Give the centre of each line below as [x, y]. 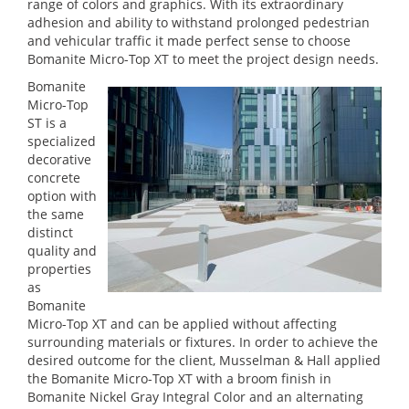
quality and [62, 251]
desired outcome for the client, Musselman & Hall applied [204, 360]
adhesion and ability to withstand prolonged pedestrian [199, 22]
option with [62, 196]
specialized [62, 141]
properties [59, 269]
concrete [54, 178]
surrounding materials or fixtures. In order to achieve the [203, 342]
